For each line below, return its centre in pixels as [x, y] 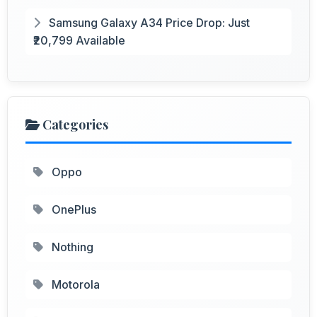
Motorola [74, 284]
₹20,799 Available [79, 40]
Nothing [71, 247]
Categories [74, 124]
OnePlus [73, 209]
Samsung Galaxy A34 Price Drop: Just [148, 22]
